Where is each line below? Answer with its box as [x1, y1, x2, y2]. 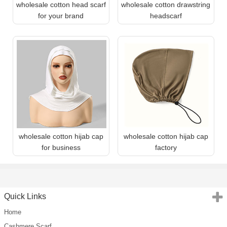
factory [155, 143, 177, 152]
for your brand [38, 12, 84, 20]
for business [41, 143, 81, 152]
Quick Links [4, 192, 46, 201]
